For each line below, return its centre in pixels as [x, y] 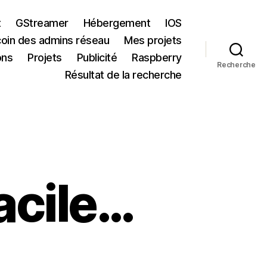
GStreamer [42, 23]
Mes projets [153, 40]
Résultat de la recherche [123, 75]
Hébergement [117, 23]
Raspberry [157, 58]
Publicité [97, 58]
